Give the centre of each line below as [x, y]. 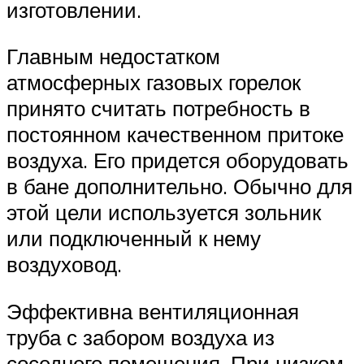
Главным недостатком [113, 56]
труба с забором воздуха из [141, 337]
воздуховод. [64, 264]
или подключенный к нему [134, 238]
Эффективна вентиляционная [153, 311]
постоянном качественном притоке [175, 134]
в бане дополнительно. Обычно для [180, 186]
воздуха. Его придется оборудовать [178, 160]
